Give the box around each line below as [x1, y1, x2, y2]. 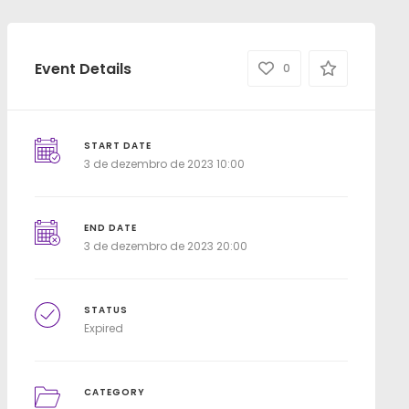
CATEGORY [84, 386, 146, 398]
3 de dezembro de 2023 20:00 [84, 238, 248, 254]
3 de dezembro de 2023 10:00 [84, 156, 246, 172]
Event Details [34, 58, 131, 79]
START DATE [84, 140, 152, 152]
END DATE [84, 222, 138, 234]
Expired [84, 320, 124, 336]
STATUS [84, 304, 129, 316]
